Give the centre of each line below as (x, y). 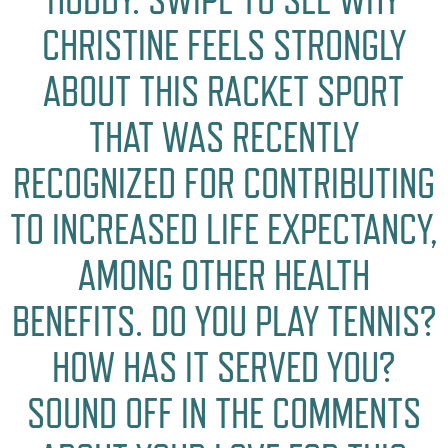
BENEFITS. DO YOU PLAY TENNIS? (223, 322)
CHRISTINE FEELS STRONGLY (223, 46)
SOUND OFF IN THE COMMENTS (223, 414)
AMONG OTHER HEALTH (223, 276)
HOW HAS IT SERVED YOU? (224, 368)
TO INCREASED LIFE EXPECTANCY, (223, 230)
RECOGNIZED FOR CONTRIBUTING (223, 184)
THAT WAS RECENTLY (223, 138)
